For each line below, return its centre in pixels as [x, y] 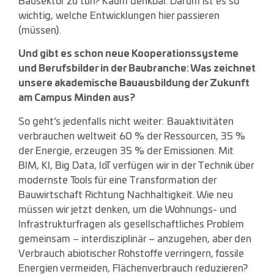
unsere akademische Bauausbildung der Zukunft [134, 83]
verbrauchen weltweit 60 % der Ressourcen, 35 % [132, 136]
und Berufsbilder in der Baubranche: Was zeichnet [137, 69]
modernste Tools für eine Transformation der [117, 180]
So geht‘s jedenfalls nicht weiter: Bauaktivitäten [126, 121]
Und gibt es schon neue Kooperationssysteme [128, 54]
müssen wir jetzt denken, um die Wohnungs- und [128, 209]
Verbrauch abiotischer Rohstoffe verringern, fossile [131, 254]
